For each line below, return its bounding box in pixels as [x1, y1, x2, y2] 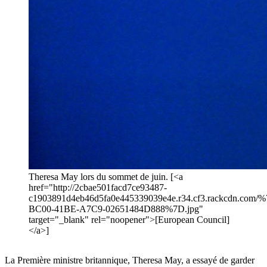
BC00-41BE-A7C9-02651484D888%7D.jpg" [29, 204, 203, 215]
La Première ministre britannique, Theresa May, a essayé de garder [5, 255, 254, 266]
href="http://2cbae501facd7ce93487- [29, 182, 167, 193]
